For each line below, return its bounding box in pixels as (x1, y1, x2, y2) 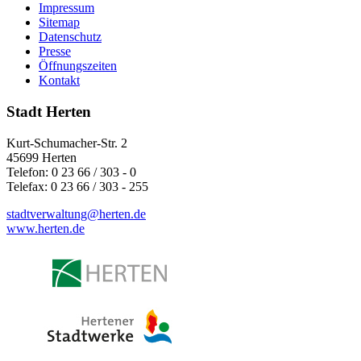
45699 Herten (6, 150, 77, 164)
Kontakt (39, 73, 80, 88)
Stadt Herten (6, 103, 91, 121)
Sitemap (39, 15, 80, 30)
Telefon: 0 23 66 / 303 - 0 (6, 164, 136, 179)
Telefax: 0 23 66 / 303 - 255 (6, 179, 148, 193)
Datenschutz (39, 30, 102, 44)
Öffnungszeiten (39, 59, 117, 73)
